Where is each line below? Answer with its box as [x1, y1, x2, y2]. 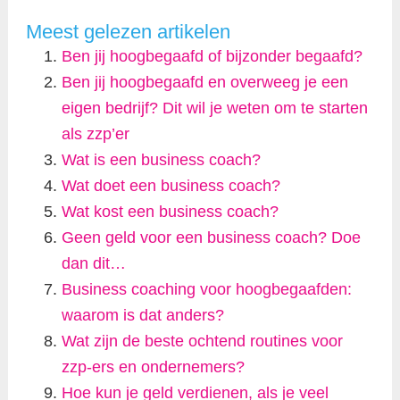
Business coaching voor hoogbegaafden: [61, 280, 352, 299]
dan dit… [61, 254, 126, 273]
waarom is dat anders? [61, 306, 224, 325]
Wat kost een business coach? [61, 203, 279, 221]
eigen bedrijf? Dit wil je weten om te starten [61, 99, 368, 118]
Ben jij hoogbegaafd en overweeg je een [61, 73, 348, 92]
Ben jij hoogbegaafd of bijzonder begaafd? [61, 47, 362, 66]
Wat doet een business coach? [61, 177, 280, 196]
